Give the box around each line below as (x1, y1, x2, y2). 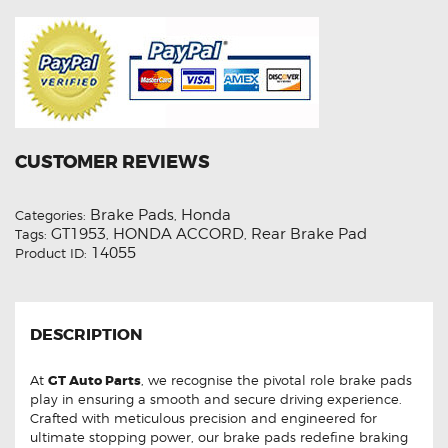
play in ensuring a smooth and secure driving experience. (30, 390, 402, 407)
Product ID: (15, 245, 91, 262)
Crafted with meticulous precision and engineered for (30, 409, 377, 426)
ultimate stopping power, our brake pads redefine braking (30, 428, 408, 445)
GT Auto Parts (48, 371, 141, 389)
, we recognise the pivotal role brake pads (141, 371, 412, 388)
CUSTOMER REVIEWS (15, 150, 210, 175)
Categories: (15, 207, 90, 224)
